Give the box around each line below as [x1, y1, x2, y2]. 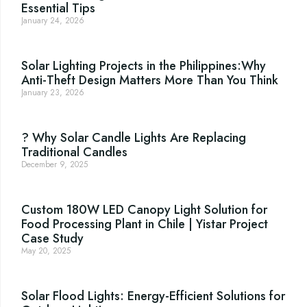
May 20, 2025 [21, 245, 71, 258]
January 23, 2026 [21, 86, 84, 99]
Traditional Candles [21, 143, 127, 162]
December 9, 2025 [21, 158, 88, 171]
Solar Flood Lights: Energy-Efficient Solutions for [21, 287, 285, 306]
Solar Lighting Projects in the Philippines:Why [21, 57, 266, 75]
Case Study [21, 230, 84, 248]
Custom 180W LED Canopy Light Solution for [21, 201, 267, 219]
